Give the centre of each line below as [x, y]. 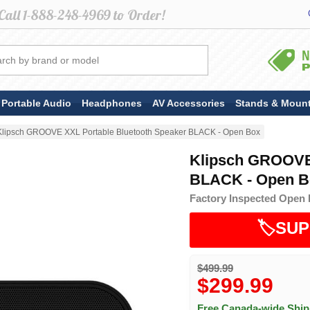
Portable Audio [36, 103]
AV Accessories [189, 103]
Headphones [112, 103]
